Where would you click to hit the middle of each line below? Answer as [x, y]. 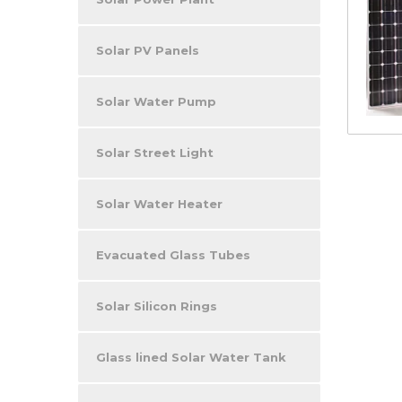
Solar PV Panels [148, 50]
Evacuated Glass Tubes [173, 255]
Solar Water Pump [156, 101]
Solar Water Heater [159, 204]
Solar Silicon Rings [157, 306]
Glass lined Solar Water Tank [191, 357]
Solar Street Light [155, 153]
